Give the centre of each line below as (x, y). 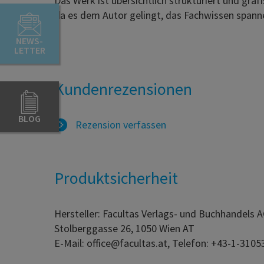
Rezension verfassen (120, 124)
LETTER (29, 50)
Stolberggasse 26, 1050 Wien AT (124, 228)
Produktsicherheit (116, 178)
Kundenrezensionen (123, 89)
